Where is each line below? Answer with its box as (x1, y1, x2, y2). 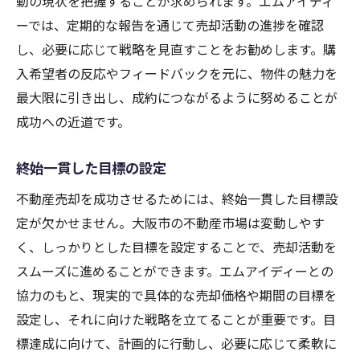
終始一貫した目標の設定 (16, 157, 166, 178)
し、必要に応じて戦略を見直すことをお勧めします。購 (16, 39, 336, 59)
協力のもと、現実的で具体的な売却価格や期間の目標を (16, 285, 337, 305)
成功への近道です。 (16, 112, 130, 132)
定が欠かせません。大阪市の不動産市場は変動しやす (16, 213, 325, 233)
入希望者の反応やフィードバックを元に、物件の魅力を (16, 63, 337, 84)
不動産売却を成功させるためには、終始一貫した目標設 (16, 189, 337, 209)
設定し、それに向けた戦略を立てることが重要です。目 (16, 309, 336, 329)
